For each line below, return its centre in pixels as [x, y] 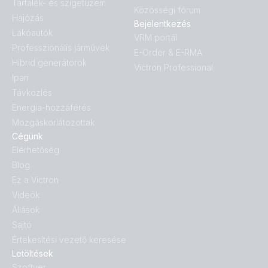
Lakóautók [32, 33]
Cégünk [28, 136]
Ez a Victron [35, 180]
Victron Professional [173, 68]
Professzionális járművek [61, 48]
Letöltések [33, 254]
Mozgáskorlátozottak [53, 123]
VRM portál [156, 38]
